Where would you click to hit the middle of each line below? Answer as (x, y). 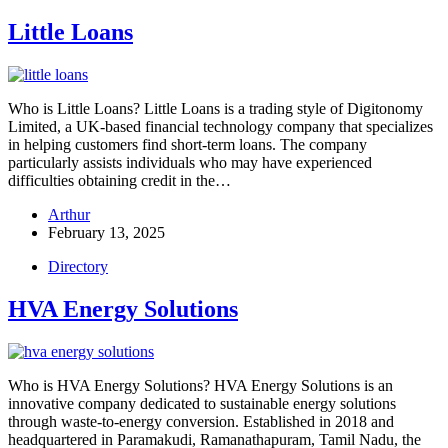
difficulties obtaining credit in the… (119, 180)
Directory (78, 266)
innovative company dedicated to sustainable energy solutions (202, 403)
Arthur (69, 214)
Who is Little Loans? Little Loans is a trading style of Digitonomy (215, 108)
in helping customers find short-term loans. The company (187, 144)
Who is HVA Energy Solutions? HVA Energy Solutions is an (200, 385)
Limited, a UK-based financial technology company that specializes (220, 126)
